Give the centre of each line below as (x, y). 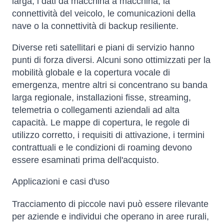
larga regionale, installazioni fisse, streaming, (101, 98)
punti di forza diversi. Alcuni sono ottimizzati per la (111, 60)
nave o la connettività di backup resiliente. (95, 26)
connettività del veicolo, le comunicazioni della (104, 14)
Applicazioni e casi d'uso (61, 182)
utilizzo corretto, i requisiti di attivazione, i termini (108, 135)
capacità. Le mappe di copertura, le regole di (101, 123)
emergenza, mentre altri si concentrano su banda (110, 85)
